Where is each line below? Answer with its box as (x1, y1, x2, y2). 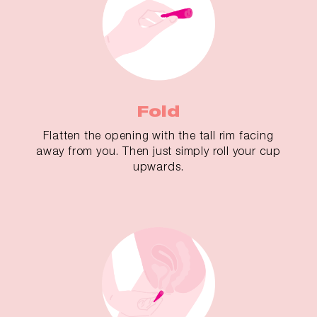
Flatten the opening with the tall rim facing (43, 129, 274, 142)
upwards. (132, 160, 185, 173)
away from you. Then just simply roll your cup (36, 144, 281, 158)
